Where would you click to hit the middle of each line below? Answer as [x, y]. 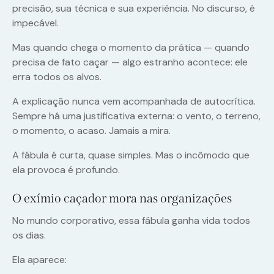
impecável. [35, 23]
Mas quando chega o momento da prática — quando [131, 48]
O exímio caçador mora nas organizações [122, 198]
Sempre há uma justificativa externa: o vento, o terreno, [136, 116]
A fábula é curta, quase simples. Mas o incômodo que [131, 155]
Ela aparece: [39, 260]
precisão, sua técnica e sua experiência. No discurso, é [134, 9]
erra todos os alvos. [57, 77]
